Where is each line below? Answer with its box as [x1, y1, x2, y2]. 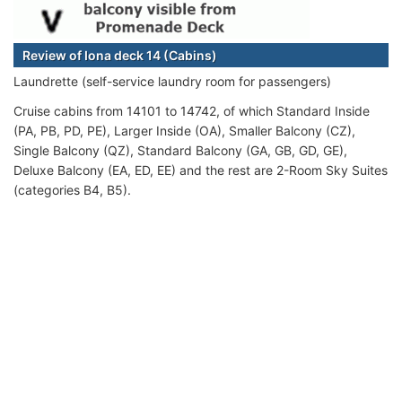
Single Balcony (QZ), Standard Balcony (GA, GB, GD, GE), [13, 142, 347, 158]
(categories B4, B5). [13, 181, 131, 197]
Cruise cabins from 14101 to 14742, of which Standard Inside [13, 102, 370, 118]
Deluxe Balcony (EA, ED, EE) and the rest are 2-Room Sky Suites [13, 162, 388, 178]
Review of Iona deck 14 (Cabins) [22, 47, 217, 63]
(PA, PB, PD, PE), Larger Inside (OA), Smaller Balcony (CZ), [13, 122, 355, 138]
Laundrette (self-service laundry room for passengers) [13, 73, 331, 89]
